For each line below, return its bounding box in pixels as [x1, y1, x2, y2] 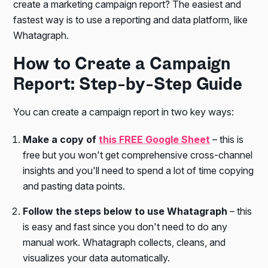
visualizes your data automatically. [23, 252, 170, 264]
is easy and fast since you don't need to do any [23, 221, 228, 233]
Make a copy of [23, 133, 99, 146]
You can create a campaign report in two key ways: [13, 106, 234, 118]
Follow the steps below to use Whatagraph [23, 205, 228, 218]
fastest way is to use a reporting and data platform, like [13, 14, 248, 26]
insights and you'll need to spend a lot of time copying [23, 165, 254, 177]
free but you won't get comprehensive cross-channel [23, 149, 253, 162]
